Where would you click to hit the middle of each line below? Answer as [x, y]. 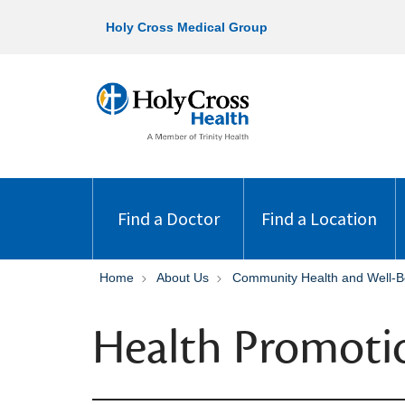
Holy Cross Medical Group [187, 27]
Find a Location [320, 218]
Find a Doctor [168, 218]
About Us [183, 278]
